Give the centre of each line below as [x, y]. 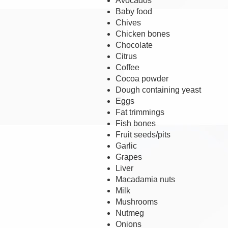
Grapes [130, 157]
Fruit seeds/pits [144, 134]
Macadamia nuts [146, 179]
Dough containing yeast [159, 90]
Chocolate [135, 45]
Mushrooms [137, 202]
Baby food [135, 11]
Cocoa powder [143, 78]
